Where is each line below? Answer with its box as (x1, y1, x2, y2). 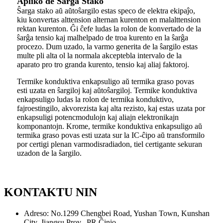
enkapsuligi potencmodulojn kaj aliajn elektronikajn (17, 113, 179, 122)
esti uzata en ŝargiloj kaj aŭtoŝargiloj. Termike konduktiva (17, 86, 197, 95)
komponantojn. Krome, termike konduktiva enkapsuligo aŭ (17, 122, 202, 131)
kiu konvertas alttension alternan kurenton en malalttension (17, 15, 201, 24)
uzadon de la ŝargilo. (17, 149, 82, 158)
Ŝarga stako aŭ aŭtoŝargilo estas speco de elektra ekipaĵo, (17, 6, 195, 15)
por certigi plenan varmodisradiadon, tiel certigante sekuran (17, 140, 202, 149)
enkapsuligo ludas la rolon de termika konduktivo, (17, 95, 174, 104)
